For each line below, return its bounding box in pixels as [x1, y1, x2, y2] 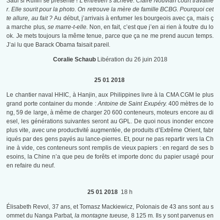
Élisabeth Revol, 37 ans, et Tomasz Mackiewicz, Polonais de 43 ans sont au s [6, 203, 214, 211]
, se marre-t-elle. [44, 24, 90, 31]
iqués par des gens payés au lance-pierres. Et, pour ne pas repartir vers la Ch [6, 136, 214, 143]
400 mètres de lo [168, 100, 214, 108]
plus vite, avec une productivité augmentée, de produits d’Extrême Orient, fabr [6, 127, 214, 134]
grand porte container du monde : [6, 100, 98, 108]
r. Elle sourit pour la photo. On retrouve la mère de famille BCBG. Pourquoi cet [6, 6, 214, 13]
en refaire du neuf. [6, 162, 55, 169]
